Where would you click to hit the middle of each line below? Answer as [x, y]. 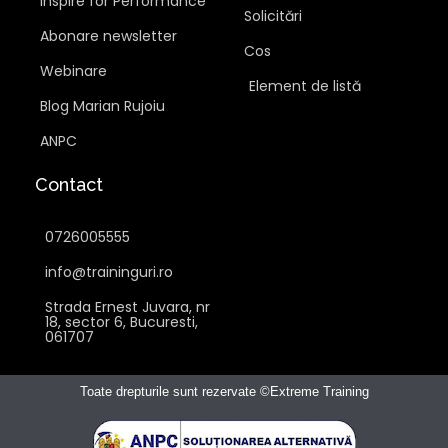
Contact [69, 184]
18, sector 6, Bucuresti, [121, 321]
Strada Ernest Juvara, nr [127, 306]
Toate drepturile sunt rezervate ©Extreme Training [224, 391]
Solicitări [273, 15]
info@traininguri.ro [109, 271]
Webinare [73, 70]
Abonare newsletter [108, 35]
